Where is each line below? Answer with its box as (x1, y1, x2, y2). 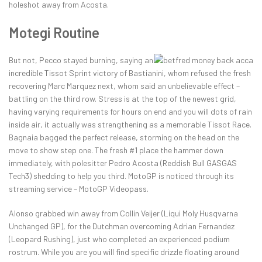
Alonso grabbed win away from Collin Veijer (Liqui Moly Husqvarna (9, 208, 238, 219)
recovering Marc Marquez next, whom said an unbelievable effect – (9, 81, 240, 91)
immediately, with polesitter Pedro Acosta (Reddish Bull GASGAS (9, 158, 237, 168)
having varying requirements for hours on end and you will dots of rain (9, 106, 252, 117)
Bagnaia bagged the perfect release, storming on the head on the (9, 132, 239, 143)
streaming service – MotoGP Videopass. (9, 184, 149, 194)
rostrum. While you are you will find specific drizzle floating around (9, 247, 239, 257)
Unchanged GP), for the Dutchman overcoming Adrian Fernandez (9, 221, 235, 232)
